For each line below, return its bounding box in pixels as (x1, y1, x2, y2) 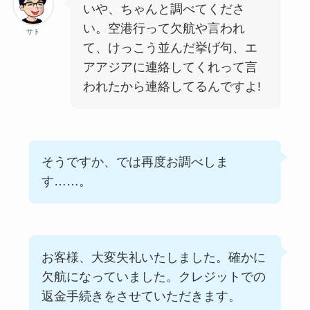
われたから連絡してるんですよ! (82, 80, 264, 94)
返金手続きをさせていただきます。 (41, 289, 241, 303)
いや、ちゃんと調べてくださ (82, 2, 245, 17)
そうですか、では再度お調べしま (41, 155, 228, 170)
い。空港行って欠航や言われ (82, 21, 245, 36)
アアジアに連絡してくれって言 (82, 60, 257, 75)
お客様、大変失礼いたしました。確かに (41, 250, 266, 264)
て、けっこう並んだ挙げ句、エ (82, 41, 257, 55)
